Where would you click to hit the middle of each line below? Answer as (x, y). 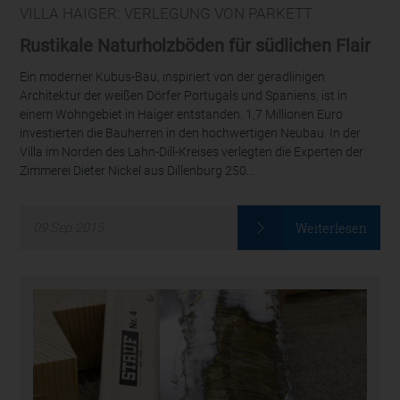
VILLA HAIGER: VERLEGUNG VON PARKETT (167, 13)
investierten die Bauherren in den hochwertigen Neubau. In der (191, 133)
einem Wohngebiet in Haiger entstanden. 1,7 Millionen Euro (182, 114)
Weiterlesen (332, 228)
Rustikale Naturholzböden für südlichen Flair (196, 46)
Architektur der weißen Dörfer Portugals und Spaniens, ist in (184, 96)
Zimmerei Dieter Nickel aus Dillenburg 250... (137, 171)
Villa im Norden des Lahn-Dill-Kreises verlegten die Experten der (192, 152)
